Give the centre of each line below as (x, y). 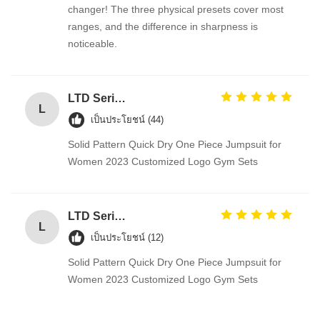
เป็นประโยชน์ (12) (127, 237)
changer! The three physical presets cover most (176, 9)
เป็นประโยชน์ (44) (127, 120)
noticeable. (92, 44)
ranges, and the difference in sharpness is (163, 26)
